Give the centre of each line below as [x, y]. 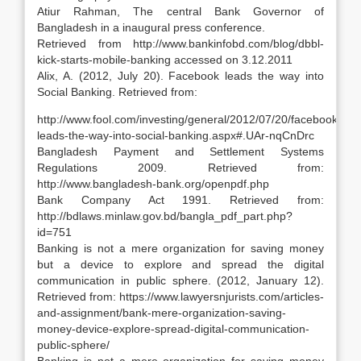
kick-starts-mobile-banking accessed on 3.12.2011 [165, 60]
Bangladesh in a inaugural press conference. [151, 27]
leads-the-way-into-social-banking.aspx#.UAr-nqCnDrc [176, 135]
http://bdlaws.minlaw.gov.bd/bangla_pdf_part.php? [165, 216]
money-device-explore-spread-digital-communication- [173, 329]
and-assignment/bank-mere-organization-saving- [162, 313]
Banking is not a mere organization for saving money [180, 248]
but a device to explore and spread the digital [180, 264]
